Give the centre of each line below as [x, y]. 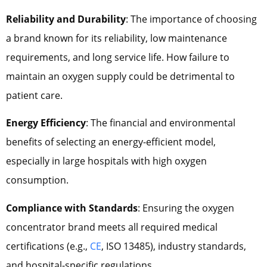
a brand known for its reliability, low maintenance [117, 38]
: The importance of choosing [191, 19]
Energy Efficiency [46, 123]
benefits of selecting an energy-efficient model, [111, 142]
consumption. [37, 180]
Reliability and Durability [66, 19]
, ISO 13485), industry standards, [174, 246]
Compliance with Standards [72, 208]
